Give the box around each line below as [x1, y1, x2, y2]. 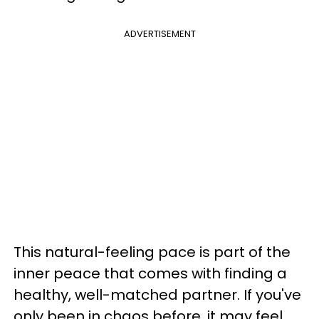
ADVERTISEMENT [123, 27, 196, 41]
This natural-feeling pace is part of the [14, 242, 291, 262]
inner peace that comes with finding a [14, 263, 287, 283]
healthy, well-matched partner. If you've [14, 285, 301, 305]
